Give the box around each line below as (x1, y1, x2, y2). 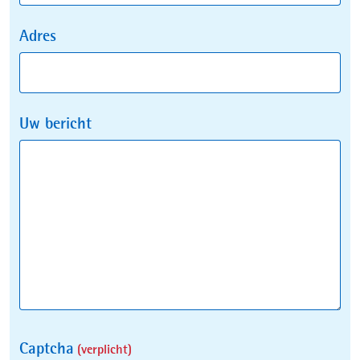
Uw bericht (19, 117, 92, 133)
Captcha (19, 342, 74, 358)
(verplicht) (74, 344, 132, 357)
